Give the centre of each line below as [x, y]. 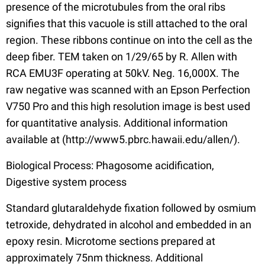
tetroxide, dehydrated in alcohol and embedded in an [129, 225]
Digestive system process [66, 182]
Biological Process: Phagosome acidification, [110, 166]
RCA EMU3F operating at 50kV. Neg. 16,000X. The [123, 73]
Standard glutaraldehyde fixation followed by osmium [131, 208]
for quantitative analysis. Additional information [117, 123]
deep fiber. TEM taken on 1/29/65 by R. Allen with [122, 57]
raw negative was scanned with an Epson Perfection [128, 90]
